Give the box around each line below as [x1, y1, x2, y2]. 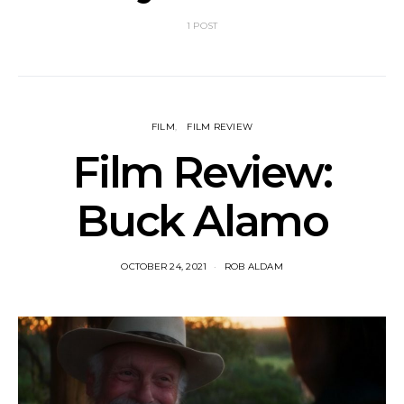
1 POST [186, 20, 218, 32]
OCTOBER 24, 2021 [121, 261, 207, 272]
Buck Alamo [76, 195, 328, 247]
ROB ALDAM [224, 261, 283, 272]
